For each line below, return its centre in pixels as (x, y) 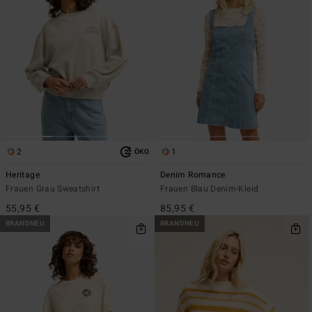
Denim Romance (193, 174)
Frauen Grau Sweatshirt (53, 188)
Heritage (23, 174)
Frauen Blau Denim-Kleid (210, 188)
